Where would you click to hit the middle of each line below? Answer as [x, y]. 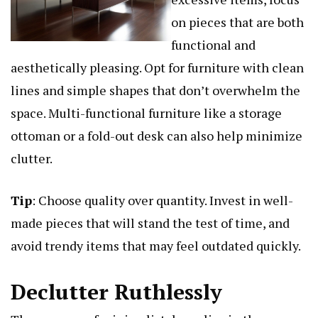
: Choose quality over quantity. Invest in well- [163, 201]
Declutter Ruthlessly [116, 292]
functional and [213, 45]
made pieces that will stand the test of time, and [150, 223]
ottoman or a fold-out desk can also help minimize [157, 136]
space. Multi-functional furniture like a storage [146, 113]
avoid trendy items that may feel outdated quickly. [156, 246]
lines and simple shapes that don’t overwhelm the [155, 91]
